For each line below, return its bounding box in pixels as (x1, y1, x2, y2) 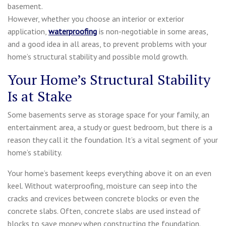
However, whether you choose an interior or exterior (8, 13, 184, 24)
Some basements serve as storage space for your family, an (8, 109, 209, 120)
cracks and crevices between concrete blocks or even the (8, 193, 199, 203)
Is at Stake (8, 86, 72, 105)
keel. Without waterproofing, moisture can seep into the (8, 180, 197, 191)
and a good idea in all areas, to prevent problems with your (8, 38, 207, 49)
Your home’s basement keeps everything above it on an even (8, 167, 211, 178)
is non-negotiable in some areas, (97, 26, 208, 36)
